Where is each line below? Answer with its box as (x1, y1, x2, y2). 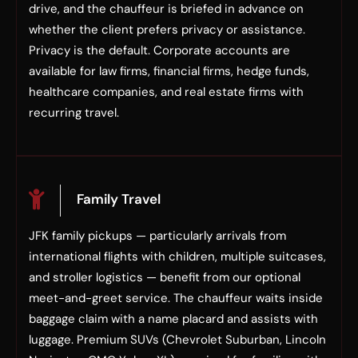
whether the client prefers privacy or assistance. (29, 22, 305, 38)
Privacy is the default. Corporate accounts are (29, 42, 290, 58)
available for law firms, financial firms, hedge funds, (29, 63, 309, 79)
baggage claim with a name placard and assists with (29, 311, 318, 327)
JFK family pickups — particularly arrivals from (29, 228, 286, 244)
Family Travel (77, 190, 161, 208)
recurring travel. (29, 105, 119, 121)
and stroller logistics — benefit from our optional (29, 269, 300, 285)
